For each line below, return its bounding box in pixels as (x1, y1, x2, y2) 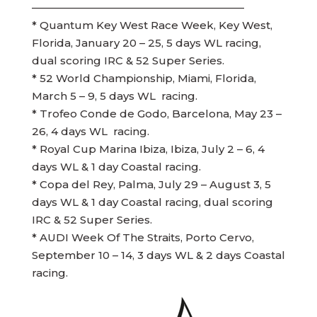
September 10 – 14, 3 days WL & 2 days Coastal (31, 248, 285, 262)
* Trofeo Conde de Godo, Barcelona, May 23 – (31, 107, 282, 120)
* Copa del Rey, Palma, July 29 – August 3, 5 (31, 178, 271, 191)
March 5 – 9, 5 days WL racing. (31, 89, 197, 103)
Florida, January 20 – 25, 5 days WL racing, (31, 36, 261, 50)
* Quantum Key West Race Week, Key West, (31, 18, 272, 32)
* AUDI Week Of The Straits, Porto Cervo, (31, 231, 254, 244)
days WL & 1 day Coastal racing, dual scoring (31, 195, 273, 209)
